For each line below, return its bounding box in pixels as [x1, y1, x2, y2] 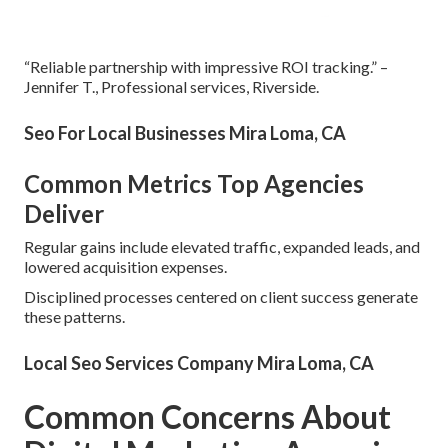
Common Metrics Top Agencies [24, 168, 364, 198]
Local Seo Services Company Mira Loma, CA [24, 351, 374, 374]
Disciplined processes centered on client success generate [24, 286, 418, 306]
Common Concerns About [24, 396, 391, 436]
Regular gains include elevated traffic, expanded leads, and [24, 236, 420, 256]
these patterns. [24, 306, 125, 326]
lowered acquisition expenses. [24, 256, 227, 276]
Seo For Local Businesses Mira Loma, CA [24, 121, 346, 144]
